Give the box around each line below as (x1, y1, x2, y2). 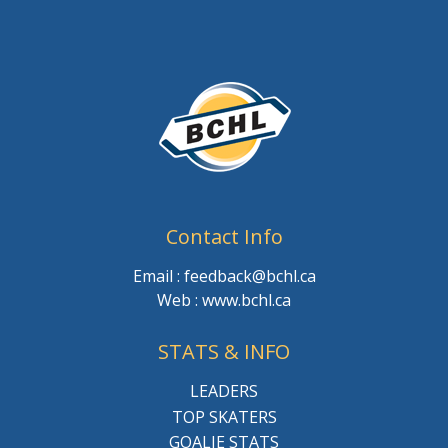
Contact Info (165, 223, 283, 251)
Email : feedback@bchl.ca (132, 265, 316, 288)
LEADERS (190, 380, 258, 403)
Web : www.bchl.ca (157, 289, 291, 312)
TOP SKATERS (171, 405, 277, 428)
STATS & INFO (158, 338, 290, 366)
